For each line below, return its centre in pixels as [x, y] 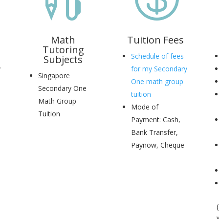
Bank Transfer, [154, 132]
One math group [157, 81]
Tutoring [63, 49]
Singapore [54, 75]
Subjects [63, 59]
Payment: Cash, [155, 119]
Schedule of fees [157, 56]
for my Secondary [159, 68]
